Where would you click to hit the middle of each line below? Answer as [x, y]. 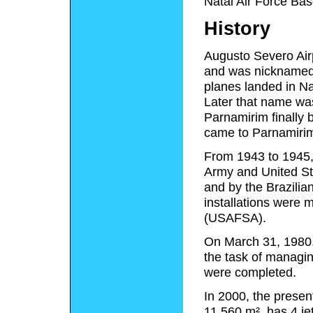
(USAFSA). [235, 218]
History [237, 28]
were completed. [250, 272]
